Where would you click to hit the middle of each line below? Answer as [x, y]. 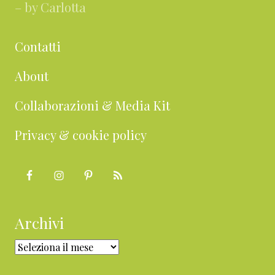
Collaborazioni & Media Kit [92, 106]
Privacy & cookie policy [81, 135]
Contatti [38, 47]
